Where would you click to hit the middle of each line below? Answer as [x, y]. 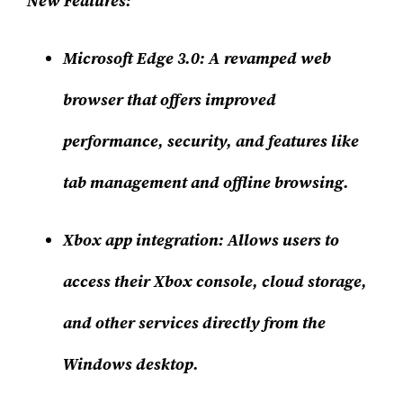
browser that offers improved [170, 100]
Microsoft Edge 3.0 [132, 58]
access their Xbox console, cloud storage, [215, 282]
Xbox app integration [141, 240]
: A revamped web [266, 58]
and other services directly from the [195, 323]
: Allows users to [279, 240]
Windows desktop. [131, 364]
